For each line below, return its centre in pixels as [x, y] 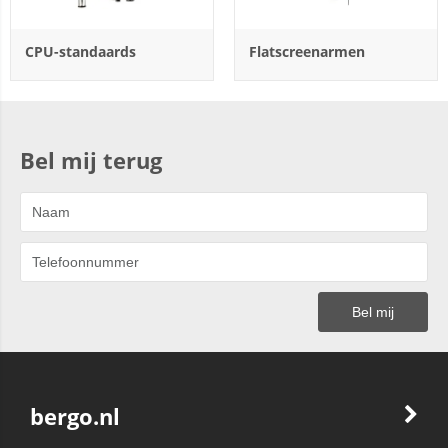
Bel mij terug [91, 160]
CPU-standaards [80, 51]
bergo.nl [75, 416]
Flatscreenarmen [307, 51]
